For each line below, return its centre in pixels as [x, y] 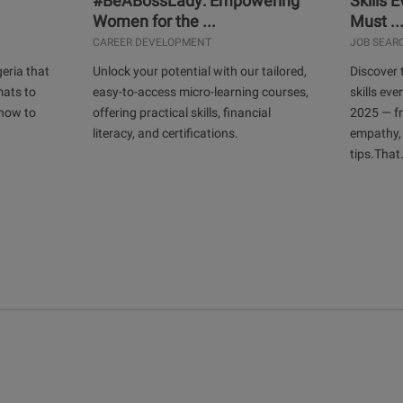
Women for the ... [155, 21]
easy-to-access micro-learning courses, [201, 91]
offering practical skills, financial [182, 112]
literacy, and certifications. [166, 133]
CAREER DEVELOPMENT [152, 42]
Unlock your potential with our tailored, [200, 71]
